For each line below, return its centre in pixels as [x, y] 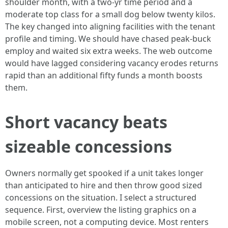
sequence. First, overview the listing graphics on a [101, 210]
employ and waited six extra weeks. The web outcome [109, 51]
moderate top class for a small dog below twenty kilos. [110, 14]
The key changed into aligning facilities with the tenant [110, 26]
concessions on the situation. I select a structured [101, 197]
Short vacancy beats [86, 122]
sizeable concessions [89, 146]
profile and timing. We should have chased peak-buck [108, 39]
